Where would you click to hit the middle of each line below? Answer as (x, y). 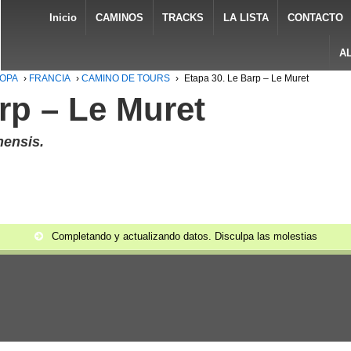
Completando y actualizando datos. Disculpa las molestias (183, 236)
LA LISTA (246, 18)
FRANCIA (49, 78)
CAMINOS (119, 18)
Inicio (63, 18)
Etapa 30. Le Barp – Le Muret (246, 78)
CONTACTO (316, 18)
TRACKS (183, 18)
